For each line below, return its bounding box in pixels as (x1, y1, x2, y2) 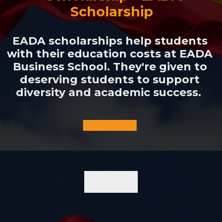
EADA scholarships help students (12, 34, 208, 48)
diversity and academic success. (15, 86, 204, 99)
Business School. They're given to (12, 60, 207, 73)
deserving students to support (20, 73, 200, 86)
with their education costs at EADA (7, 47, 213, 60)
